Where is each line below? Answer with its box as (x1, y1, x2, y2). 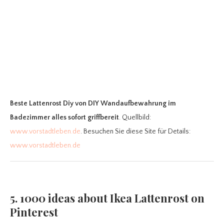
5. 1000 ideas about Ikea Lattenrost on (10, 190, 204, 205)
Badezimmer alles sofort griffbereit (10, 113, 119, 121)
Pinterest (10, 204, 58, 219)
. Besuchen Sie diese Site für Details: (80, 127, 190, 135)
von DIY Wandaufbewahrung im (75, 99, 176, 107)
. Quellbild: (119, 113, 151, 121)
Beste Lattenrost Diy (10, 99, 73, 107)
